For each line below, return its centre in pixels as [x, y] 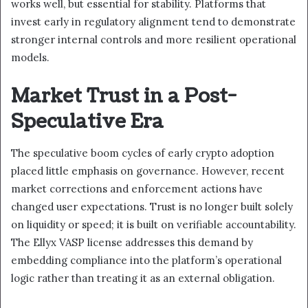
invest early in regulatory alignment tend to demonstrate [153, 22]
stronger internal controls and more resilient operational [154, 40]
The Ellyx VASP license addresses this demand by [132, 242]
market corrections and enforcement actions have [137, 188]
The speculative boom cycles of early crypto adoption [143, 153]
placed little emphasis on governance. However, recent [148, 170]
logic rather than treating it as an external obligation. [143, 278]
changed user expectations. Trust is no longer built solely [152, 206]
